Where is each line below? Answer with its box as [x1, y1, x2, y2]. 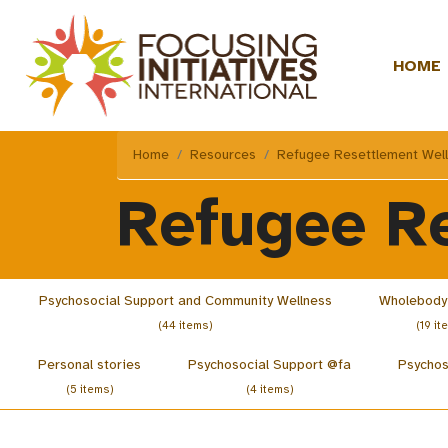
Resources [190, 146, 256, 163]
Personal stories [38, 356, 142, 373]
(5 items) [65, 382, 114, 396]
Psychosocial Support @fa [188, 356, 352, 373]
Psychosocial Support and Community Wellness [38, 292, 332, 309]
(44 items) [157, 318, 213, 332]
